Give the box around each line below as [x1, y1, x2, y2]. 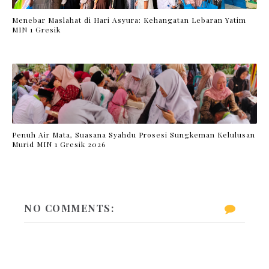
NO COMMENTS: [24, 201, 114, 214]
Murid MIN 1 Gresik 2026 [12, 139, 106, 150]
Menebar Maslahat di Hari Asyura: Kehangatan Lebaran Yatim [12, 15, 246, 25]
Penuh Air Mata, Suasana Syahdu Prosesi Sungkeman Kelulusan [12, 130, 255, 140]
